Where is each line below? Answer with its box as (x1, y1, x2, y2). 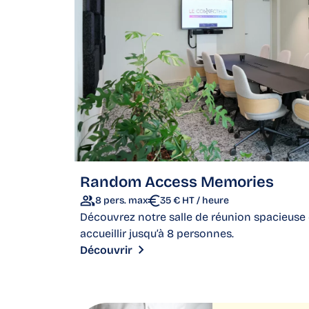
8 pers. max (95, 195, 148, 207)
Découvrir (80, 243, 132, 257)
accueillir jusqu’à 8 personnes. (80, 227, 234, 241)
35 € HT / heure (160, 195, 229, 207)
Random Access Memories (80, 173, 274, 192)
